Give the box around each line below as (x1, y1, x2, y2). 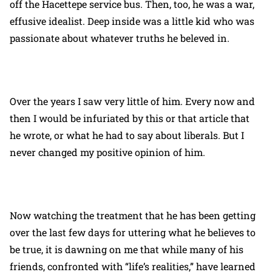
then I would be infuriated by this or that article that (10, 112, 250, 124)
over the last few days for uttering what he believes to (10, 226, 256, 239)
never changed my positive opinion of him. (10, 146, 210, 158)
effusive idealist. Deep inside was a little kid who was (10, 15, 254, 27)
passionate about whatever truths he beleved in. (10, 32, 229, 44)
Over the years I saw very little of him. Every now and (10, 95, 255, 107)
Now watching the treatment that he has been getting (10, 209, 256, 222)
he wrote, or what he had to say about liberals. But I (10, 129, 244, 141)
